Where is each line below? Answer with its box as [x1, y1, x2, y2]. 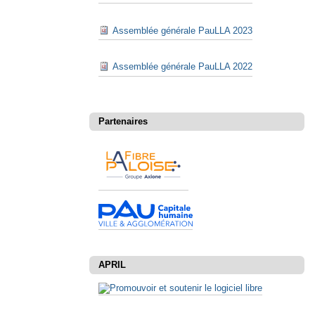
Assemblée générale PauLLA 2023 [112, 25, 252, 36]
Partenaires [98, 116, 148, 127]
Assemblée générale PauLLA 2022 [112, 61, 252, 72]
